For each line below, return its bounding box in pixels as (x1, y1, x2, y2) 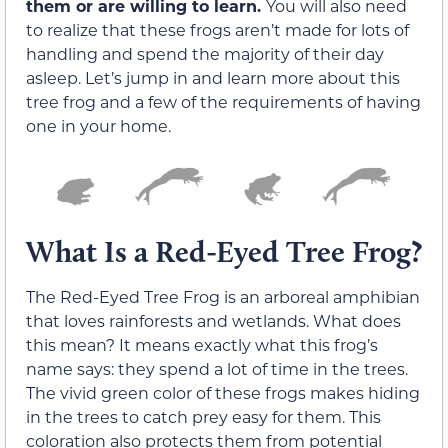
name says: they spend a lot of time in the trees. (26, 357, 408, 379)
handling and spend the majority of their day (26, 42, 384, 64)
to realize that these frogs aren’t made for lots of (26, 18, 409, 40)
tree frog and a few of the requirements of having (26, 90, 421, 112)
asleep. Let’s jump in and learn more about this (26, 66, 400, 88)
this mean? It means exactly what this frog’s (26, 333, 378, 355)
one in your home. (26, 114, 171, 136)
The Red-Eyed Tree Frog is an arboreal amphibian (26, 285, 420, 307)
